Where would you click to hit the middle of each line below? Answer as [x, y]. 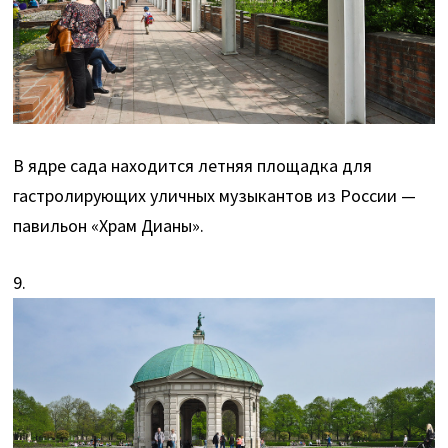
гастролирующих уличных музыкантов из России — [215, 195]
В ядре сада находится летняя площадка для [193, 165]
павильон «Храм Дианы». [109, 225]
